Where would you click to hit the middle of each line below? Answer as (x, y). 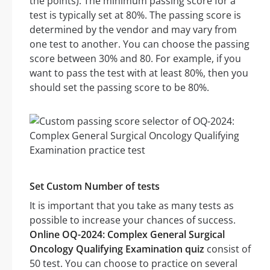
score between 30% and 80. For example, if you (135, 59)
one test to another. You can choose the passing (140, 44)
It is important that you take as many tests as (132, 206)
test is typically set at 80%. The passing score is (135, 15)
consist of (228, 249)
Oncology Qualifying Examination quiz (117, 249)
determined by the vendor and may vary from (133, 30)
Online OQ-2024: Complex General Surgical (127, 235)
